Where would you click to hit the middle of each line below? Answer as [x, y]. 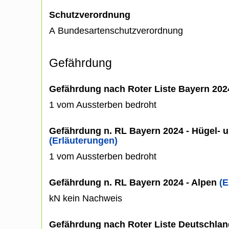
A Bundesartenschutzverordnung [116, 30]
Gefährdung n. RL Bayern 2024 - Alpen [134, 182]
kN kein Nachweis [86, 198]
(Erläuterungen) [83, 140]
